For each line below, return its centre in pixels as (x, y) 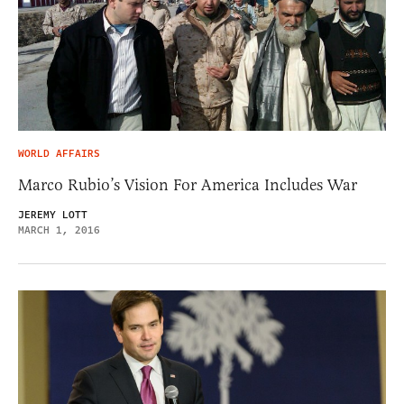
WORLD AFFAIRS (59, 154)
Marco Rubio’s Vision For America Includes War (188, 185)
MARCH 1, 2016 (59, 231)
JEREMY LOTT (53, 216)
